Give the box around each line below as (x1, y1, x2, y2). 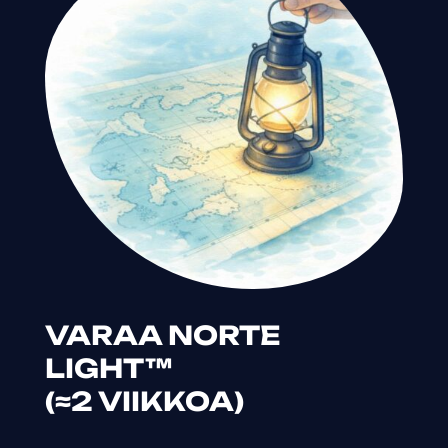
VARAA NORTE (44, 318, 281, 351)
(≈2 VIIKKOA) (44, 384, 244, 417)
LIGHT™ (44, 351, 173, 384)
